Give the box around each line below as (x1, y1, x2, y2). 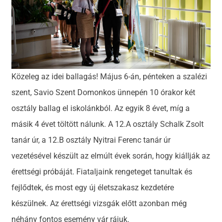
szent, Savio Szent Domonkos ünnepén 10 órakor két (11, 88, 196, 98)
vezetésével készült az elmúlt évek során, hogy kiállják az (11, 151, 211, 161)
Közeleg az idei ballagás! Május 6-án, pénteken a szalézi (11, 72, 208, 82)
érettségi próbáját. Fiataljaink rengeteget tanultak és (11, 167, 193, 177)
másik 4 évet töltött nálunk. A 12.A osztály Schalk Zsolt (11, 119, 204, 129)
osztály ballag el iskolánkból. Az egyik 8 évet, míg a (11, 104, 190, 113)
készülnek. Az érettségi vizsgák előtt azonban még (11, 199, 187, 209)
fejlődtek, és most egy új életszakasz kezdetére (11, 183, 174, 193)
